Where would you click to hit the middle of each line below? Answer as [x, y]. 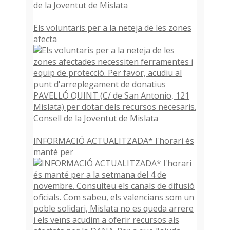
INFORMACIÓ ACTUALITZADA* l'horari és [114, 141]
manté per [54, 152]
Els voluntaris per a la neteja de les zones [113, 28]
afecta [45, 39]
